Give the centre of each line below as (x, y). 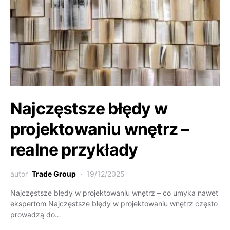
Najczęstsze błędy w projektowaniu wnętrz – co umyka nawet (114, 193)
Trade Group (54, 174)
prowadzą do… (36, 214)
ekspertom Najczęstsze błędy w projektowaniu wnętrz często (114, 204)
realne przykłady (74, 150)
